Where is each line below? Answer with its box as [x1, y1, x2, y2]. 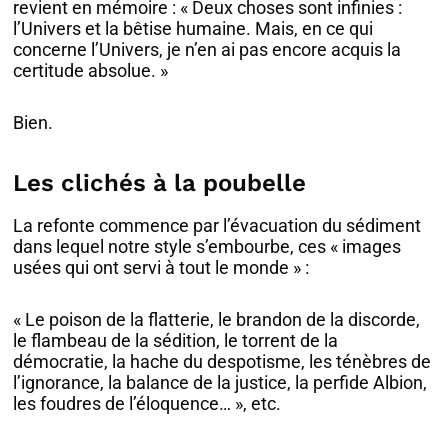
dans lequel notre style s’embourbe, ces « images [13, 235, 402, 257]
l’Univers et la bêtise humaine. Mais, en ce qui [13, 17, 374, 39]
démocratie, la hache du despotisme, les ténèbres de [13, 351, 432, 373]
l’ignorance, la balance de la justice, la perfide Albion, [13, 372, 428, 394]
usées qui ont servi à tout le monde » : [13, 256, 310, 278]
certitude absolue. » [13, 59, 169, 81]
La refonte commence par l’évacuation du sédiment [13, 214, 422, 236]
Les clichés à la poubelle [13, 169, 307, 198]
